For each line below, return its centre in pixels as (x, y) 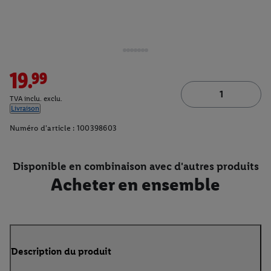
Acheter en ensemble (135, 184)
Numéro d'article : (42, 128)
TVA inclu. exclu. (36, 99)
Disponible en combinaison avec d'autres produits (135, 166)
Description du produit (61, 251)
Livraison (25, 109)
